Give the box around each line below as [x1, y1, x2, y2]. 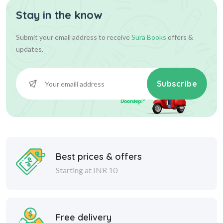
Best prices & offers [56, 150, 142, 162]
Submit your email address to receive [16, 33, 131, 42]
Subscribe [156, 79, 197, 89]
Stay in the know [16, 8, 103, 22]
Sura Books [131, 33, 166, 42]
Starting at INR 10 [56, 165, 117, 175]
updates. [16, 45, 43, 54]
